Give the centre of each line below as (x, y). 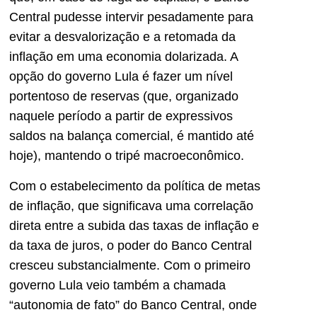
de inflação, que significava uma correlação (131, 206)
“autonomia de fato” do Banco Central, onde (133, 305)
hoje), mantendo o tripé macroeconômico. (127, 156)
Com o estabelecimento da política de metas (135, 186)
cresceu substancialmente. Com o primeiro (130, 265)
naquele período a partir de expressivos (121, 116)
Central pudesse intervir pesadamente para (131, 17)
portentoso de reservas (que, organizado (124, 97)
